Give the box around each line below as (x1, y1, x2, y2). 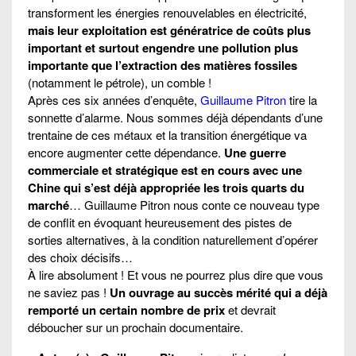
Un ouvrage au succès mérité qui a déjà (110, 283, 327, 301)
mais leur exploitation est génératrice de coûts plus (28, 21, 311, 39)
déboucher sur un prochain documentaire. (28, 318, 243, 335)
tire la (286, 91, 317, 108)
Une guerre (224, 143, 286, 161)
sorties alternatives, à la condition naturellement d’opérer (28, 230, 318, 248)
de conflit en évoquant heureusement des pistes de (28, 213, 292, 230)
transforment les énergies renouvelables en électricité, (28, 3, 307, 21)
